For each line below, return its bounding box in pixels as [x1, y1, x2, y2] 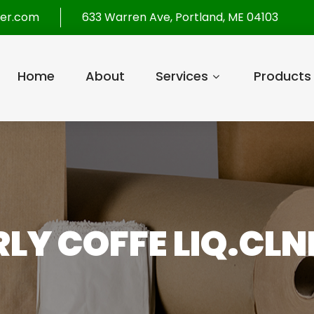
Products [253, 67, 311, 85]
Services [155, 67, 208, 85]
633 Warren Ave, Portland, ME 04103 [82, 9, 278, 25]
